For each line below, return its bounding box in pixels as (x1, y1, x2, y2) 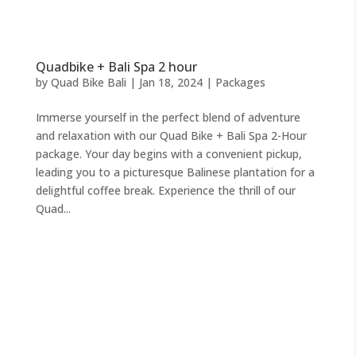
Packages (215, 75, 265, 91)
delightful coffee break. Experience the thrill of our (35, 183, 296, 199)
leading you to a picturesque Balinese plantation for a (35, 164, 315, 180)
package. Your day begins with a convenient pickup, (35, 146, 302, 162)
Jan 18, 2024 (138, 75, 203, 91)
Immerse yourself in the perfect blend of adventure (35, 110, 300, 126)
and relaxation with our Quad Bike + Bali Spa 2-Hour (35, 128, 307, 144)
